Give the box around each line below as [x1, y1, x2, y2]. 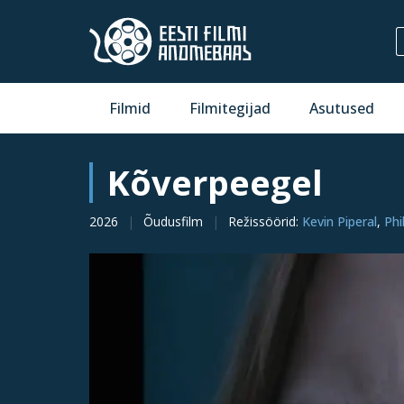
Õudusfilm [143, 213, 203, 230]
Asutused [309, 98, 375, 118]
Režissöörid [228, 213, 296, 230]
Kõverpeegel [107, 159, 323, 206]
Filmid [108, 98, 151, 118]
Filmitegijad [189, 98, 271, 118]
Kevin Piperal [302, 213, 377, 230]
